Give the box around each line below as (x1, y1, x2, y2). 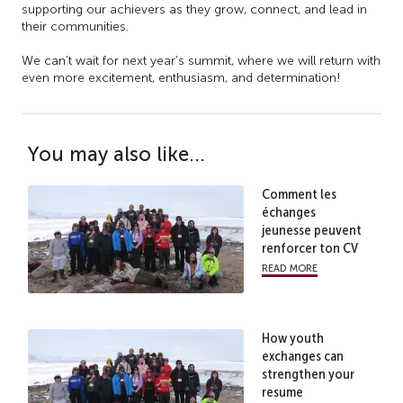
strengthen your (261, 365, 354, 381)
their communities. (22, 19, 129, 33)
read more (261, 258, 318, 274)
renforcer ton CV (261, 239, 358, 255)
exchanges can (261, 347, 344, 363)
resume (261, 383, 303, 399)
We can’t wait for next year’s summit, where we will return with (22, 53, 381, 67)
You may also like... (27, 142, 205, 166)
